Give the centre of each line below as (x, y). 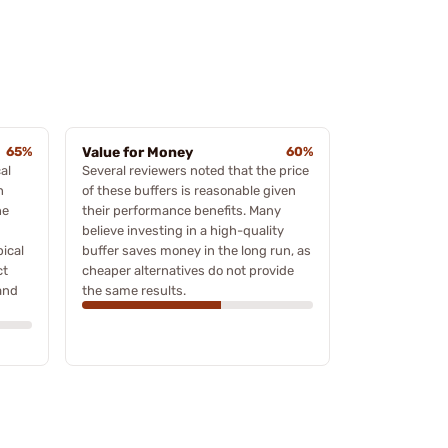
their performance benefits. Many (181, 210)
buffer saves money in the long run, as (196, 250)
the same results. (134, 290)
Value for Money (137, 152)
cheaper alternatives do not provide (188, 270)
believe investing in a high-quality (183, 230)
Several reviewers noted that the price (195, 170)
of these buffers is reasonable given (189, 190)
